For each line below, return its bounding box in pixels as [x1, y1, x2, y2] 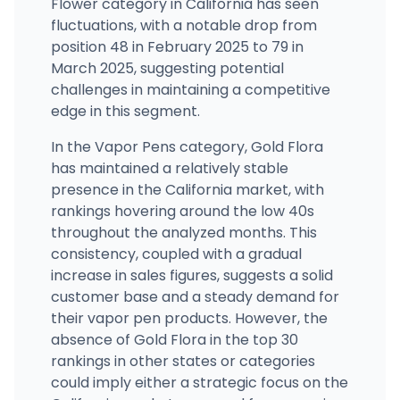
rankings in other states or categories [50, 350, 315, 371]
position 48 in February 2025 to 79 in [50, 36, 304, 57]
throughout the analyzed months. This [50, 221, 317, 243]
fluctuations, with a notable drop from [50, 14, 317, 36]
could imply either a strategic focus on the [50, 371, 348, 393]
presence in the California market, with [50, 179, 324, 200]
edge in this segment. [50, 100, 200, 121]
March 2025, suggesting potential [50, 57, 284, 79]
